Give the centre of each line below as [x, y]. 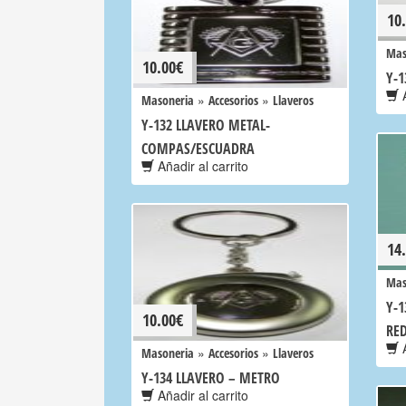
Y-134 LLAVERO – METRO [211, 378]
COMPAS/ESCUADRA [198, 149]
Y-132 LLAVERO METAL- [206, 125]
